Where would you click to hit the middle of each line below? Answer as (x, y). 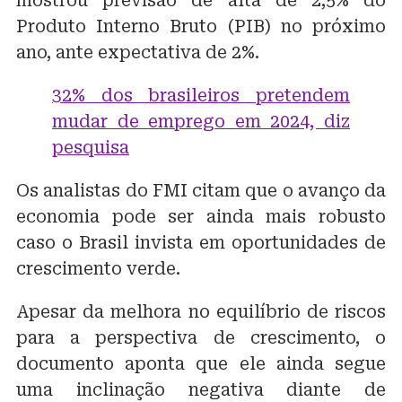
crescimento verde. (98, 268)
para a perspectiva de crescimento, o (201, 337)
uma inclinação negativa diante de (201, 389)
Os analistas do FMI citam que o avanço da (201, 190)
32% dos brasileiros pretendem (201, 95)
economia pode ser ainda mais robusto (201, 216)
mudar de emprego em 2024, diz (201, 121)
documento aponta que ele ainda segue (201, 363)
